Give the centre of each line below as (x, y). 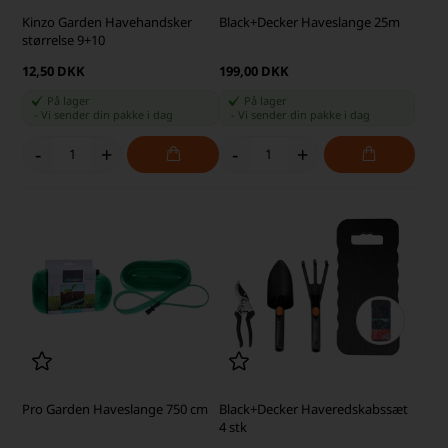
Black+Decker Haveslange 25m (309, 21)
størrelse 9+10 (64, 39)
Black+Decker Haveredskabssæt (313, 409)
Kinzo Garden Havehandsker (107, 21)
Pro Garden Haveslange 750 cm (115, 409)
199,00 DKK (253, 70)
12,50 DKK (54, 70)
